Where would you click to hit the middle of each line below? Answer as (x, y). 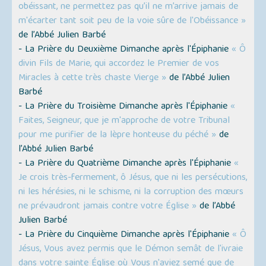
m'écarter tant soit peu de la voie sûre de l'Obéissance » (132, 22)
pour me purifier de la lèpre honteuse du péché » (118, 136)
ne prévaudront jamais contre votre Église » (108, 207)
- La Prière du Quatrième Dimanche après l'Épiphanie (126, 164)
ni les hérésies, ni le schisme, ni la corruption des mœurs (131, 193)
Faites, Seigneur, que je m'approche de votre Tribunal (124, 121)
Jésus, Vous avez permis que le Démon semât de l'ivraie (131, 250)
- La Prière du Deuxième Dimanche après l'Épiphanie (125, 50)
